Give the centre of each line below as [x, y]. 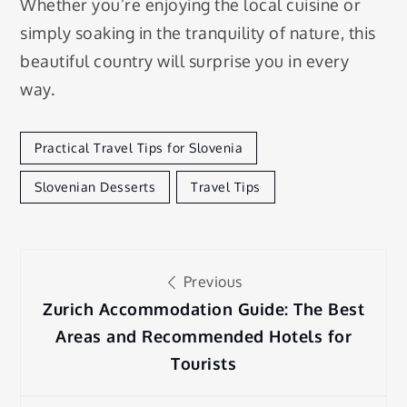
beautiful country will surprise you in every [185, 60]
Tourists [203, 364]
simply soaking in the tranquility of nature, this [198, 32]
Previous [211, 282]
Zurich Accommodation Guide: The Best [203, 309]
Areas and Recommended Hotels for [203, 337]
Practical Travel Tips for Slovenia [139, 148]
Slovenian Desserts [95, 187]
